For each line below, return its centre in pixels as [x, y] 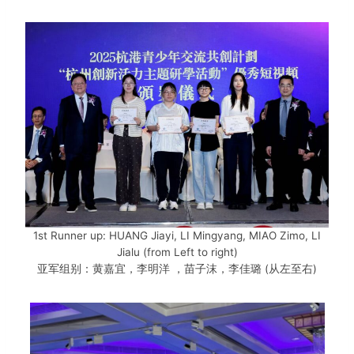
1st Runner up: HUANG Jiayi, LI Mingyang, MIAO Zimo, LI [177, 236]
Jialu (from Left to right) [177, 252]
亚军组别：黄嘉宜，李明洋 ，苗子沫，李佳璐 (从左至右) [177, 269]
